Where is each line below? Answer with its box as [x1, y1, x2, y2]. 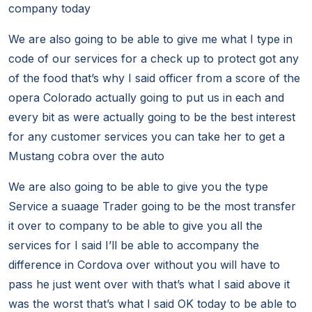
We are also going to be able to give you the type [8, 180, 268, 194]
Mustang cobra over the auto [8, 149, 164, 164]
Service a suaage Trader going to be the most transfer [8, 199, 296, 214]
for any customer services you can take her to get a [8, 130, 285, 144]
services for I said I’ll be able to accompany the [8, 238, 259, 253]
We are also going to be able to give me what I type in [8, 32, 292, 47]
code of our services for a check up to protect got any [8, 52, 299, 66]
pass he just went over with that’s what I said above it [8, 277, 290, 292]
